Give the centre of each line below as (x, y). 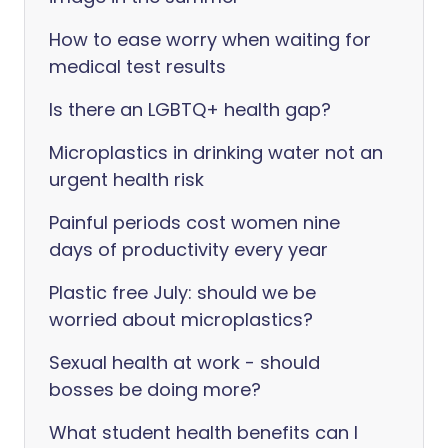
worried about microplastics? (181, 319)
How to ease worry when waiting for (210, 39)
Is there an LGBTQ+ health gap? (190, 109)
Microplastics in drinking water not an (216, 152)
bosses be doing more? (155, 389)
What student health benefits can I (203, 432)
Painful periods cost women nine (194, 222)
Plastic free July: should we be (182, 292)
